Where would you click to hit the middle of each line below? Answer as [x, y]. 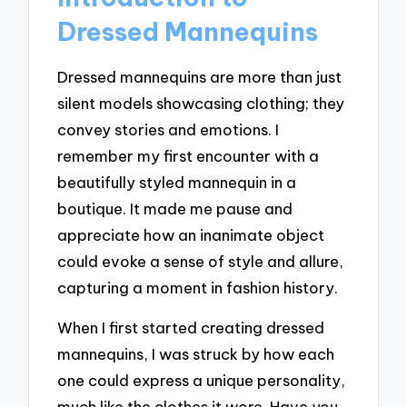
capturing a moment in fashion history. [198, 287]
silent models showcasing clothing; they [201, 103]
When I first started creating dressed [191, 328]
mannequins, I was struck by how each [196, 354]
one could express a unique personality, [202, 381]
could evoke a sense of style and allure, [201, 261]
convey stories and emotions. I [169, 129]
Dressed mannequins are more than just [200, 76]
